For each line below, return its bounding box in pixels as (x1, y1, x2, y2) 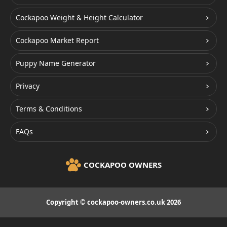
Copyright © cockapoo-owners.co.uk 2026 (46, 198, 181, 207)
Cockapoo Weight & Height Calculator (16, 13, 143, 22)
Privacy (16, 81, 40, 91)
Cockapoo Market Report (16, 35, 99, 45)
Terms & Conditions (16, 104, 82, 113)
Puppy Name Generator (16, 58, 96, 68)
